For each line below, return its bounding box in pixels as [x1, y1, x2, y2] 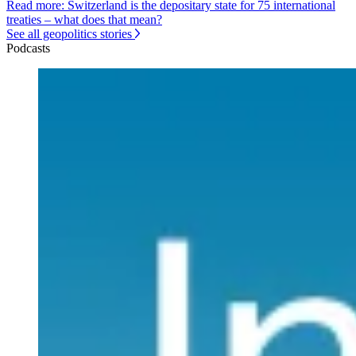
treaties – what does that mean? [6, 13, 162, 27]
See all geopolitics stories [6, 27, 132, 41]
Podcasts [6, 41, 50, 56]
